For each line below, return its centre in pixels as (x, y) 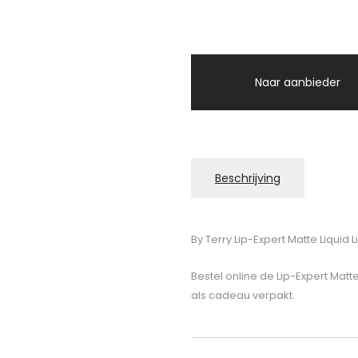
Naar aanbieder (298, 83)
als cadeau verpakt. (243, 296)
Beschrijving (248, 179)
